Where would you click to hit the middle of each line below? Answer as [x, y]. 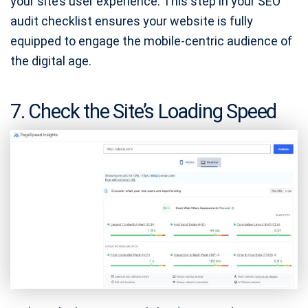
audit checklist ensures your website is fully [132, 21]
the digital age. [51, 61]
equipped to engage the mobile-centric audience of [151, 41]
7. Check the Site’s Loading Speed [144, 112]
